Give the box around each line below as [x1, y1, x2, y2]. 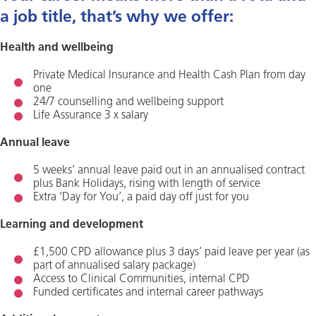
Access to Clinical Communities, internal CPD [33, 274, 250, 285]
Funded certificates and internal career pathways [33, 287, 263, 298]
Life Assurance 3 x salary [33, 110, 148, 121]
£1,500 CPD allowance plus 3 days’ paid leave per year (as [33, 247, 310, 258]
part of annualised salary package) [33, 260, 195, 272]
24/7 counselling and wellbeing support [33, 97, 224, 108]
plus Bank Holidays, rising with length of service [33, 178, 260, 190]
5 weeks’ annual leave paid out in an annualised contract [33, 165, 305, 176]
